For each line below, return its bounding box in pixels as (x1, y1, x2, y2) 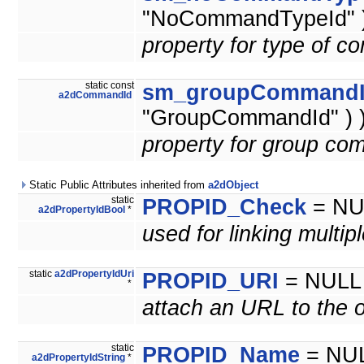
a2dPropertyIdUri (54, 269, 134, 279)
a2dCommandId (58, 90, 132, 101)
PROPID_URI (142, 269, 279, 294)
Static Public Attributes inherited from (26, 179, 208, 192)
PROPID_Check (142, 195, 306, 220)
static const (85, 80, 134, 91)
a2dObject (208, 179, 258, 192)
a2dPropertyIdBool (38, 205, 125, 215)
